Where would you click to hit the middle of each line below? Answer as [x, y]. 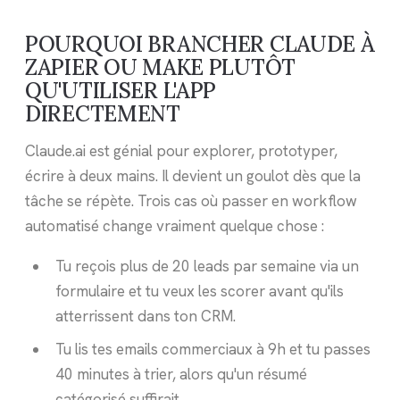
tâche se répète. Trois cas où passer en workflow [191, 201]
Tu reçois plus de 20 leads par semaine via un [207, 267]
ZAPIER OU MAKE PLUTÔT [160, 67]
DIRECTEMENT [103, 114]
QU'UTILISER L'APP [121, 91]
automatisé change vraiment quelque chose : [175, 226]
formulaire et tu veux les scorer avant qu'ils [199, 292]
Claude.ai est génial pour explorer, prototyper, [181, 151]
